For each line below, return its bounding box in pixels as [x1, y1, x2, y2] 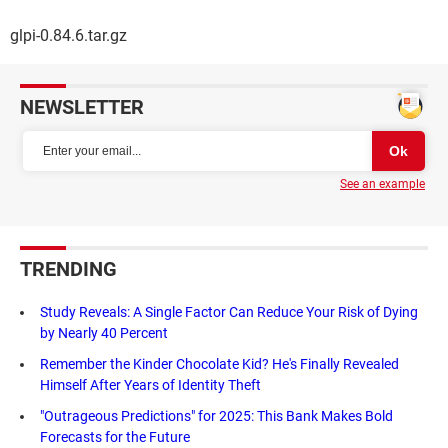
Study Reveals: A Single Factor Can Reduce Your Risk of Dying [40, 304, 418, 321]
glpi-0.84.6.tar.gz [10, 26, 127, 46]
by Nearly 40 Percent [40, 325, 168, 342]
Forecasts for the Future [40, 429, 190, 446]
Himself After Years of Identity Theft [40, 377, 261, 394]
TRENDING [20, 257, 117, 282]
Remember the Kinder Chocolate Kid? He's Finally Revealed [40, 356, 399, 373]
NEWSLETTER [20, 95, 144, 120]
